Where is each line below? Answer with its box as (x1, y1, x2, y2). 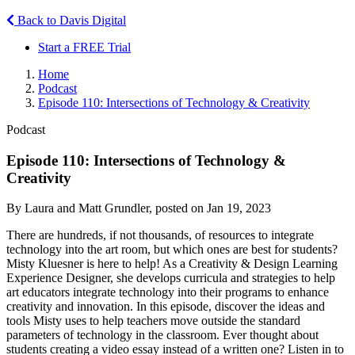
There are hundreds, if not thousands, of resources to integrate (6, 228, 314, 242)
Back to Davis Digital (14, 13, 126, 27)
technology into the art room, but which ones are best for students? (6, 242, 338, 257)
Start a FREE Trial (38, 40, 131, 54)
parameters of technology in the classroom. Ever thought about (6, 328, 319, 342)
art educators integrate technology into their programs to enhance (6, 285, 329, 300)
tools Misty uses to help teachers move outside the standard (6, 314, 300, 328)
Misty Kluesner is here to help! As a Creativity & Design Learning (6, 257, 338, 271)
